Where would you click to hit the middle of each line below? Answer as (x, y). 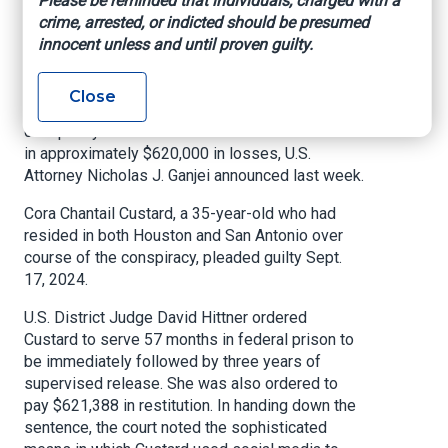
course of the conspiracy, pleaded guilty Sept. (183, 258)
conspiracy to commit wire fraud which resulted (189, 132)
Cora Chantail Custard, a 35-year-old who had (180, 214)
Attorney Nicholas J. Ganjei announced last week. (194, 176)
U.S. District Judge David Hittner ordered (165, 318)
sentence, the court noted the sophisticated (175, 428)
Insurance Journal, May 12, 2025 (139, 72)
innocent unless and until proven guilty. (175, 44)
